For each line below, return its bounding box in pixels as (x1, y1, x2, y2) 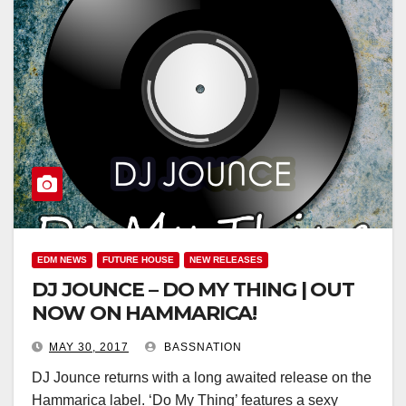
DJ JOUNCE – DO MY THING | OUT (32, 277, 355, 302)
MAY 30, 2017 (49, 341, 129, 353)
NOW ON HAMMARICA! (32, 301, 257, 325)
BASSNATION (160, 341, 242, 353)
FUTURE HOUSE (102, 255, 174, 265)
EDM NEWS (37, 255, 87, 265)
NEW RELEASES (189, 255, 263, 265)
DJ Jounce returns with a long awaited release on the (32, 370, 372, 385)
